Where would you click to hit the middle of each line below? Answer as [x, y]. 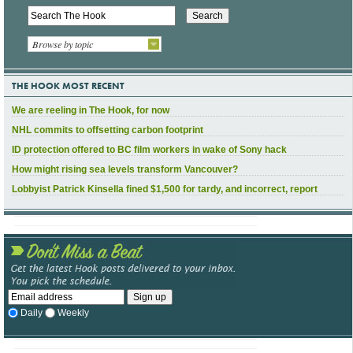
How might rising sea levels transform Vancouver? [125, 170]
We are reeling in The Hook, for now [91, 111]
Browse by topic [63, 44]
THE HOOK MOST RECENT [68, 86]
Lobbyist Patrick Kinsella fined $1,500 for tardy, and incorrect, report [165, 190]
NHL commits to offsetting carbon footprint [108, 130]
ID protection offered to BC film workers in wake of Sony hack [149, 150]
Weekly [73, 312]
